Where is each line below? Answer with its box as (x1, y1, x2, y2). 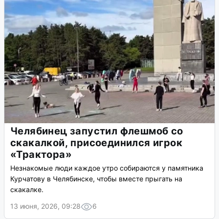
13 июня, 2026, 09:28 (10, 202, 81, 211)
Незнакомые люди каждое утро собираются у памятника (10, 164, 203, 173)
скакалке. (10, 185, 44, 194)
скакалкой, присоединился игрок (10, 137, 182, 149)
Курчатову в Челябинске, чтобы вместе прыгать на (10, 175, 182, 183)
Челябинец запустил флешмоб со (10, 125, 183, 137)
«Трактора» (10, 149, 72, 161)
